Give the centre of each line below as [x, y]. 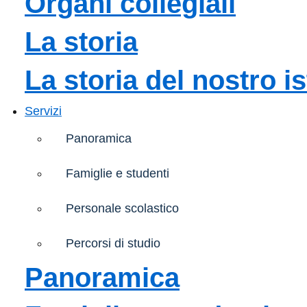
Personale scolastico [122, 208]
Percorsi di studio [113, 243]
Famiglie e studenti [118, 173]
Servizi [43, 111]
